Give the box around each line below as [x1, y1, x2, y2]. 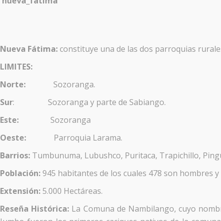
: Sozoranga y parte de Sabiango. [13, 96, 166, 108]
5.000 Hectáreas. [42, 185, 103, 196]
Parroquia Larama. [54, 132, 122, 143]
